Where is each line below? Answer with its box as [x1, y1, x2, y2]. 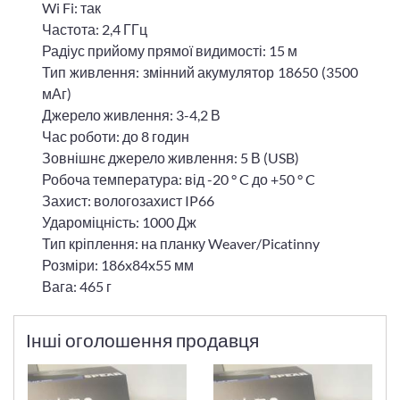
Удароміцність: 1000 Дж [42, 212, 196, 230]
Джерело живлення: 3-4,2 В [42, 105, 221, 123]
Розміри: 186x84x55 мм [42, 255, 194, 273]
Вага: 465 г [42, 277, 112, 295]
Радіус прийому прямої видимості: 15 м [42, 41, 297, 59]
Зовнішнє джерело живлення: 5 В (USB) [42, 148, 299, 166]
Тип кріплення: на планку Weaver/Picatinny [42, 234, 320, 252]
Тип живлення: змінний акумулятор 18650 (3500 [42, 62, 358, 80]
